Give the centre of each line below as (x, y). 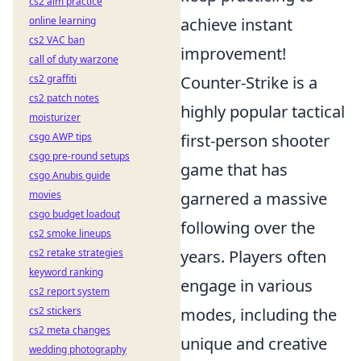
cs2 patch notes (64, 98)
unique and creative (254, 344)
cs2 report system (69, 291)
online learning (62, 21)
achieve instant (237, 25)
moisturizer (55, 117)
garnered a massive (254, 199)
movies (45, 195)
